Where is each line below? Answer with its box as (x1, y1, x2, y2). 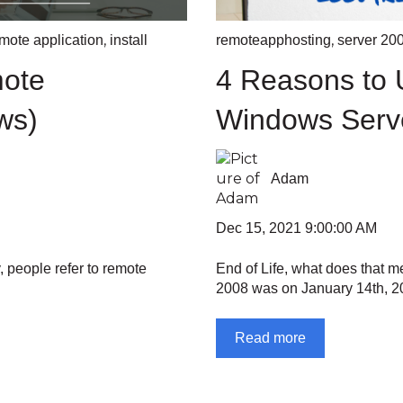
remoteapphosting (216, 31, 331, 48)
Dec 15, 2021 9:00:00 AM (216, 220, 377, 237)
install (110, 31, 148, 48)
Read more (235, 330, 306, 346)
